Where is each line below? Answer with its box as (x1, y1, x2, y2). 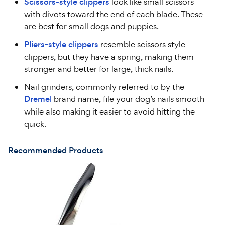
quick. (24, 118, 46, 129)
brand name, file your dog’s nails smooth (52, 93, 204, 104)
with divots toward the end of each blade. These (24, 9, 203, 20)
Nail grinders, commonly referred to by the (24, 81, 184, 92)
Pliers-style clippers (24, 39, 98, 50)
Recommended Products (8, 145, 103, 156)
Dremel (24, 93, 52, 105)
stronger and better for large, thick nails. (24, 63, 173, 74)
